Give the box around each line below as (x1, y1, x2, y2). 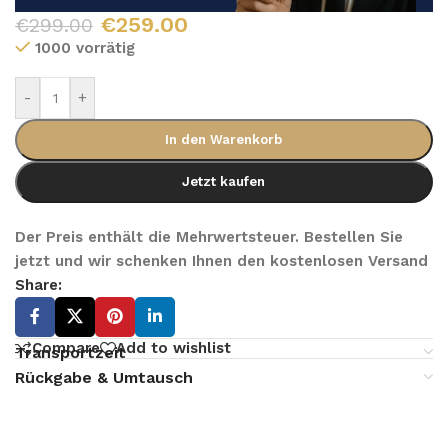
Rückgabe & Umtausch (15, 367, 193, 387)
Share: (15, 276, 62, 295)
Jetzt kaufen (182, 174, 266, 190)
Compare (32, 339, 100, 358)
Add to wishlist (116, 339, 231, 358)
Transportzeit (15, 342, 126, 362)
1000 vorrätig (34, 39, 135, 58)
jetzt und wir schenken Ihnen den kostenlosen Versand (15, 252, 428, 271)
